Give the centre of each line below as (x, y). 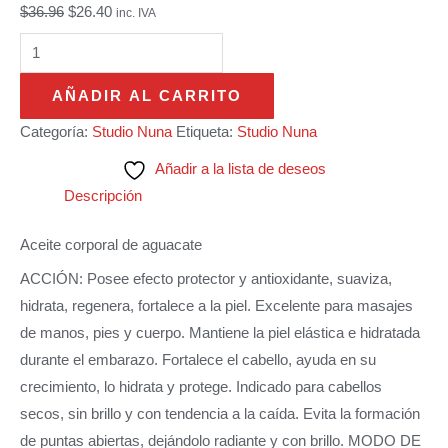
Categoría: (56, 131)
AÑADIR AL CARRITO (147, 95)
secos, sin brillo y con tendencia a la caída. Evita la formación (220, 414)
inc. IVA (136, 12)
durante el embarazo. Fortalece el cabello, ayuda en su (198, 360)
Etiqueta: (206, 131)
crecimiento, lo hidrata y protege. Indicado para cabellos (201, 387)
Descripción (102, 195)
